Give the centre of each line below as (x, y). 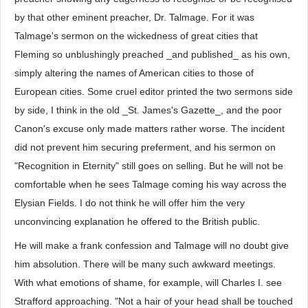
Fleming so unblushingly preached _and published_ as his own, (152, 54)
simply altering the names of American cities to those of (134, 73)
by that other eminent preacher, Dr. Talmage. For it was (134, 17)
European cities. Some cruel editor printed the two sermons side (154, 91)
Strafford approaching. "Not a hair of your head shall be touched (154, 301)
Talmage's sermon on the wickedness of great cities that (136, 36)
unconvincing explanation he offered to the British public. (137, 221)
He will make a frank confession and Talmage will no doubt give (152, 245)
